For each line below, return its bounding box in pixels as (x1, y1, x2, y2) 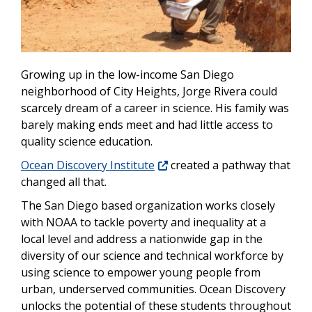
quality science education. (21, 133, 153, 149)
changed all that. (21, 173, 107, 189)
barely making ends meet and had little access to (21, 116, 273, 132)
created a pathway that (168, 157, 290, 173)
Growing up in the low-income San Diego (21, 66, 234, 82)
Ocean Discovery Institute (21, 157, 155, 173)
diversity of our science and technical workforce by (21, 247, 283, 263)
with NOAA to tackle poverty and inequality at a (21, 214, 266, 230)
